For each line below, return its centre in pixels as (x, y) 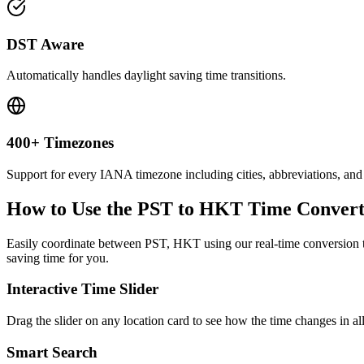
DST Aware (45, 44)
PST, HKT (173, 243)
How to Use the (72, 208)
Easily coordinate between (76, 243)
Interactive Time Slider (82, 289)
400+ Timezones (60, 143)
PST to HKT (190, 208)
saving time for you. (58, 258)
